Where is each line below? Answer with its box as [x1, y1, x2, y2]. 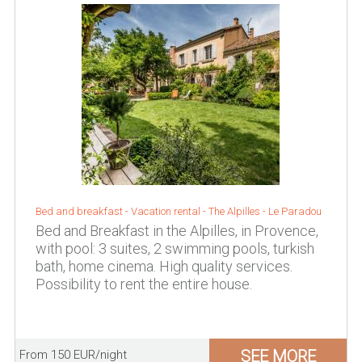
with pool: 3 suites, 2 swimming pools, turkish [35, 240, 314, 257]
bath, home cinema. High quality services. [35, 258, 293, 275]
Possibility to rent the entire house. [35, 276, 252, 293]
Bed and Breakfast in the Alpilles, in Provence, [35, 222, 318, 239]
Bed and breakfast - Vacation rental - [35, 205, 208, 217]
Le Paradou [267, 205, 322, 217]
